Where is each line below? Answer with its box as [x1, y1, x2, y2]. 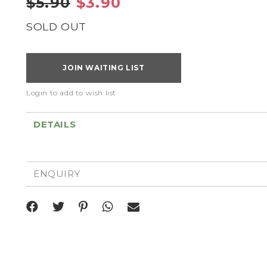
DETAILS [33, 119, 76, 130]
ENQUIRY [33, 168, 80, 179]
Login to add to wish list [26, 88, 116, 97]
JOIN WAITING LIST [63, 63, 145, 72]
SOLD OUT [26, 20, 86, 33]
